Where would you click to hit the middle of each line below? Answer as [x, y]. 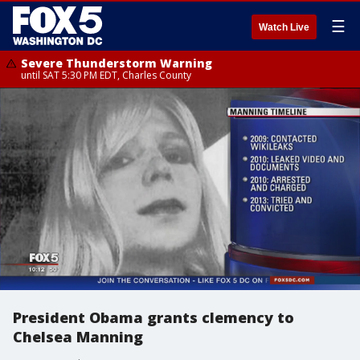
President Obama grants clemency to [153, 317]
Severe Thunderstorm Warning [117, 63]
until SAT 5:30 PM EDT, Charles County [106, 75]
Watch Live [284, 27]
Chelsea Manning [78, 337]
